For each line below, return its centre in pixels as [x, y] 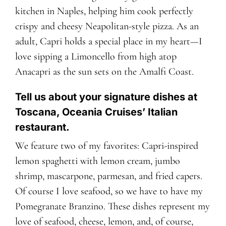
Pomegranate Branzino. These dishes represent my [112, 207]
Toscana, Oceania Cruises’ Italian [96, 112]
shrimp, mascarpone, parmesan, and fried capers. [108, 176]
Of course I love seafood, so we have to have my [109, 191]
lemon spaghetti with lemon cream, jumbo [97, 161]
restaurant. [42, 127]
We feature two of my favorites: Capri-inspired [106, 146]
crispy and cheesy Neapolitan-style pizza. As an [107, 26]
